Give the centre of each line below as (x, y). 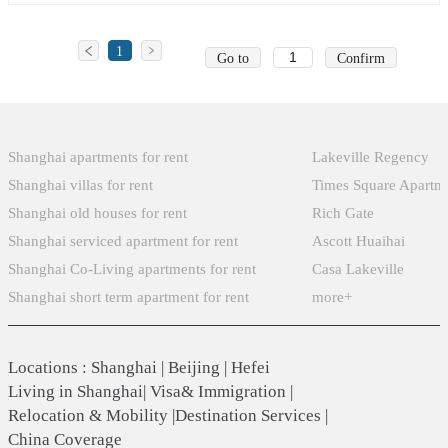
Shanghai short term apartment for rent (129, 297)
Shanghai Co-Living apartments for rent (132, 269)
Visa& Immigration (218, 392)
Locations (43, 368)
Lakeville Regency (371, 157)
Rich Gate (343, 213)
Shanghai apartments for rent (98, 157)
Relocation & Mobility (88, 416)
